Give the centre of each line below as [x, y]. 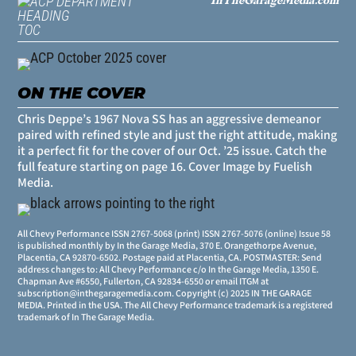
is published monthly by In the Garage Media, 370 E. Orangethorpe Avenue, [167, 246]
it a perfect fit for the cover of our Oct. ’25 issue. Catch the [172, 152]
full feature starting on [80, 168]
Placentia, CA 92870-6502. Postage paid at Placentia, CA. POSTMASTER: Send [170, 258]
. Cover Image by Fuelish [248, 168]
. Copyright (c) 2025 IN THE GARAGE [242, 294]
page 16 [163, 168]
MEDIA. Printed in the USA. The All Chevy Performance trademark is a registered [176, 306]
